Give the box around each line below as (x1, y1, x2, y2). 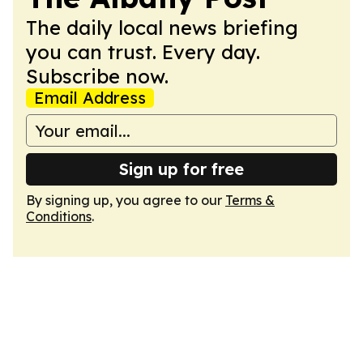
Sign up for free (119, 159, 244, 179)
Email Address (34, 88, 146, 108)
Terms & (225, 192, 275, 208)
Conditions (26, 208, 92, 224)
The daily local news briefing (26, 15, 298, 40)
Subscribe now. (26, 64, 169, 88)
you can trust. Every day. (26, 40, 260, 64)
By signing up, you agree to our (26, 192, 225, 208)
